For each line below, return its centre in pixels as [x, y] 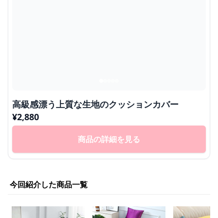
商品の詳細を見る [109, 139]
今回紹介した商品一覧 [49, 184]
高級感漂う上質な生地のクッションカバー [95, 104]
